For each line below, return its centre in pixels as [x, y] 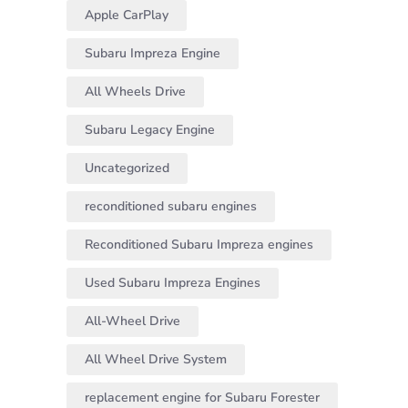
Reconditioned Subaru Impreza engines [199, 245]
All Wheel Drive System [156, 360]
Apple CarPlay [127, 15]
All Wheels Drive [135, 92]
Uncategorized [127, 168]
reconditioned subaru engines [171, 207]
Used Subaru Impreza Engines [173, 283]
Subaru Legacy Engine [150, 130]
